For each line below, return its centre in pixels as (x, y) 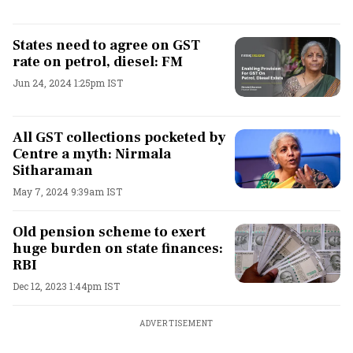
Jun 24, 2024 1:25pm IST (68, 83)
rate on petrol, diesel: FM (98, 62)
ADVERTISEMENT (176, 323)
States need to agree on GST (106, 45)
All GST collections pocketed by (119, 137)
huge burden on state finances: (118, 248)
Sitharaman (53, 170)
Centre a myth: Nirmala (92, 154)
